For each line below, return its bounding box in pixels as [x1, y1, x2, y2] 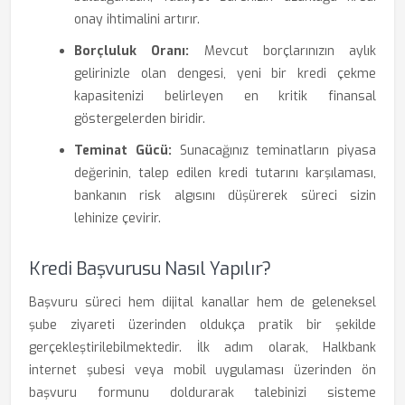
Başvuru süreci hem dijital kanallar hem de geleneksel [29, 294, 376, 311]
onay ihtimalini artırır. [74, 11, 200, 28]
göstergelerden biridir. [74, 110, 205, 127]
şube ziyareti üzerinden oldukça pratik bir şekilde [29, 316, 376, 334]
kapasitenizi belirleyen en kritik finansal [74, 88, 376, 105]
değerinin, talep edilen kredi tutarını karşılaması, [74, 165, 376, 182]
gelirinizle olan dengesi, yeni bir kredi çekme [74, 65, 376, 82]
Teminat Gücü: [74, 142, 172, 159]
